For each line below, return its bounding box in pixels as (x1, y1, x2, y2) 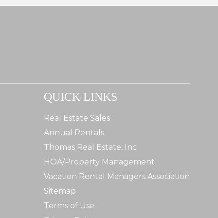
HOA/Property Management (44, 157, 155, 166)
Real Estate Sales (44, 113, 110, 123)
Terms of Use (44, 200, 94, 210)
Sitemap (44, 186, 76, 196)
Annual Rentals (44, 127, 104, 137)
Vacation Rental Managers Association (44, 171, 190, 181)
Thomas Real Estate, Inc (44, 142, 137, 152)
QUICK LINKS (44, 90, 117, 103)
